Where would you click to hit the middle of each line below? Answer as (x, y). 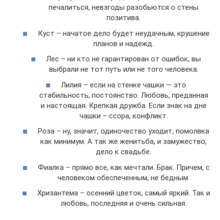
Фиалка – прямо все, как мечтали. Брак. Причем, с (124, 167)
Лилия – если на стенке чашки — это (124, 85)
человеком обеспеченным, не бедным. (124, 178)
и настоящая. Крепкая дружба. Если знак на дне (124, 105)
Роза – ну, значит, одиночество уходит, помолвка (124, 131)
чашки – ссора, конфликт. (124, 116)
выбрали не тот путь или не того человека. (124, 69)
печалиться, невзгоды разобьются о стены (124, 8)
